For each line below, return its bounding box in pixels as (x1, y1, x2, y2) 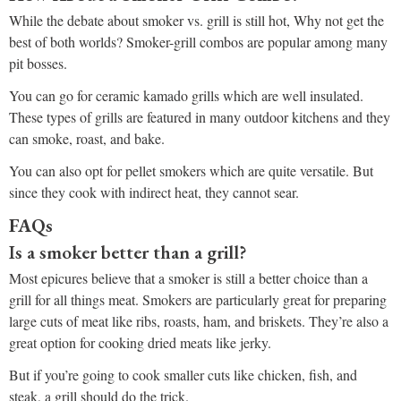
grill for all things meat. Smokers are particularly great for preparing (9, 290, 387, 310)
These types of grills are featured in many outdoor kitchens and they (9, 107, 390, 127)
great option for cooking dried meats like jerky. (9, 333, 271, 353)
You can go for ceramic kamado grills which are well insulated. (9, 86, 363, 106)
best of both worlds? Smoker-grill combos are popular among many (9, 32, 388, 52)
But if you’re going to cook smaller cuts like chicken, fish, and (9, 365, 357, 385)
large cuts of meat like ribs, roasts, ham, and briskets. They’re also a (9, 311, 388, 331)
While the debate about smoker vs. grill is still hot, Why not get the (9, 11, 384, 30)
